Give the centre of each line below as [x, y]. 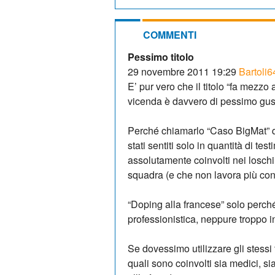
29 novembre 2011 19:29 [182, 71]
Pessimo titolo [161, 56]
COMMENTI [170, 34]
